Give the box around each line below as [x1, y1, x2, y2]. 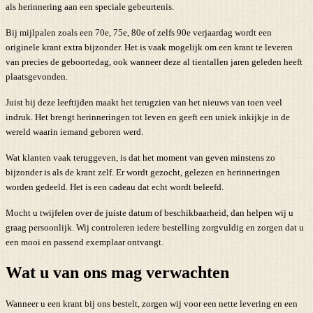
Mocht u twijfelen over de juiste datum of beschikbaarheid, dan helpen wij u [6, 207, 293, 218]
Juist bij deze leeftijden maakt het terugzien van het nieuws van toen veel [6, 96, 282, 108]
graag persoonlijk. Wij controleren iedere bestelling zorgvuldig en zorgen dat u [6, 221, 304, 233]
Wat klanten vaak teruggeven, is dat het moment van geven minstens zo [6, 152, 275, 163]
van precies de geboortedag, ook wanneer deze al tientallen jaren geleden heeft [6, 56, 303, 67]
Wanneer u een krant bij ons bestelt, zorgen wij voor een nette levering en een [6, 298, 298, 309]
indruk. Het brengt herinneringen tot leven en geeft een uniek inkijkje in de [6, 111, 290, 122]
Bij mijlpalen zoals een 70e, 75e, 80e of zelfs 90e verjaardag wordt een [6, 27, 272, 38]
